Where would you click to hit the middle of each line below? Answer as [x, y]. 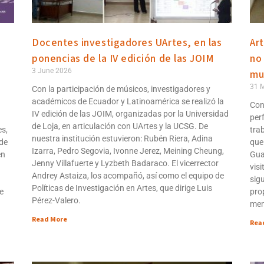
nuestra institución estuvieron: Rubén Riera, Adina [122, 138]
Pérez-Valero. [56, 200]
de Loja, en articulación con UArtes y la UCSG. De [120, 126]
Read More [49, 219]
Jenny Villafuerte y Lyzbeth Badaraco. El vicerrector [125, 163]
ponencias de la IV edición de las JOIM [123, 58]
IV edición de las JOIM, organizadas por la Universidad [130, 113]
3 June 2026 [52, 70]
